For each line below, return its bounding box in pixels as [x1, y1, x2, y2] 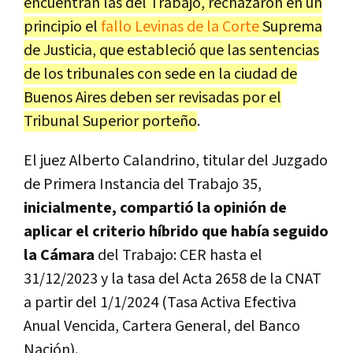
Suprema [259, 16, 322, 37]
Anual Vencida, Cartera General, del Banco [24, 315, 300, 336]
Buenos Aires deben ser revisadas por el [24, 87, 281, 108]
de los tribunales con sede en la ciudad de [24, 63, 297, 84]
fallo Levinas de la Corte [101, 16, 259, 37]
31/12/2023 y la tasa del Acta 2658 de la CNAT [24, 268, 321, 289]
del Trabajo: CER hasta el [95, 244, 262, 266]
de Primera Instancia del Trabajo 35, [24, 173, 262, 195]
